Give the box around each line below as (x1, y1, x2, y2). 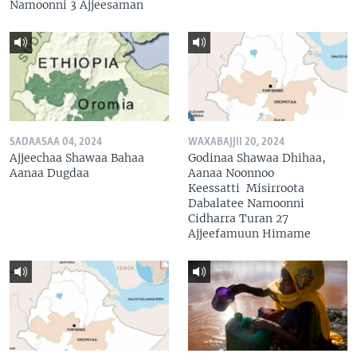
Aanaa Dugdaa (10, 166, 89, 180)
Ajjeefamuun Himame (188, 226, 311, 241)
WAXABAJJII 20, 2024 (188, 137, 284, 147)
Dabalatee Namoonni (188, 196, 304, 210)
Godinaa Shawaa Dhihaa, (188, 151, 326, 165)
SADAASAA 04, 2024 (10, 137, 102, 147)
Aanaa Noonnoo (188, 166, 274, 180)
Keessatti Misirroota (188, 181, 304, 195)
